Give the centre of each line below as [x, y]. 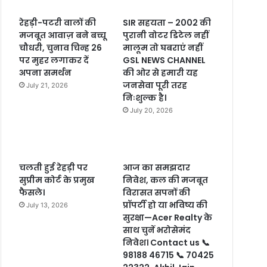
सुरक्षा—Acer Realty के [167, 217]
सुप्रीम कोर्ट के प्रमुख [57, 180]
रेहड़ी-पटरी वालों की [58, 22]
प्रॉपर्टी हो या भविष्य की [165, 205]
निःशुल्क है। [144, 97]
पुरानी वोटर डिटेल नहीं [165, 35]
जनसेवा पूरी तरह [155, 85]
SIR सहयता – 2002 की [167, 22]
